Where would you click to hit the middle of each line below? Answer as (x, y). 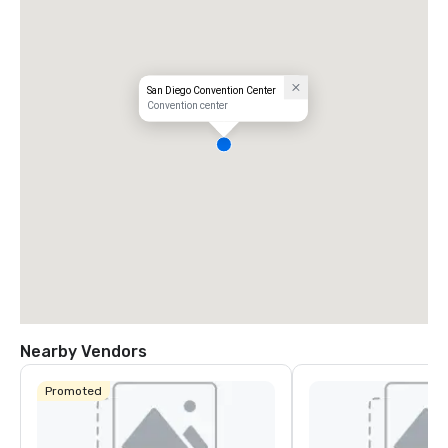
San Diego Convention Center (211, 91)
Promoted (73, 390)
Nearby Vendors (83, 351)
